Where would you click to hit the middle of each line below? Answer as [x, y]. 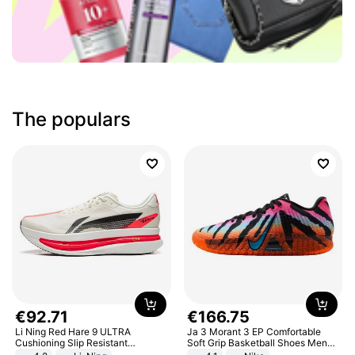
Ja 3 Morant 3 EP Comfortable [254, 331]
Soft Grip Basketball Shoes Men [257, 342]
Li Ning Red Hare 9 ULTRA [73, 331]
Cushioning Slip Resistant [72, 342]
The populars [72, 119]
